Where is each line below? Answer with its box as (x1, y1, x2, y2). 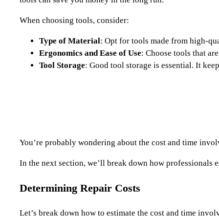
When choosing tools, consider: (20, 15, 129, 25)
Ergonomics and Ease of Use (39, 48, 141, 58)
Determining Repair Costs (20, 181, 140, 194)
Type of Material (39, 36, 100, 45)
